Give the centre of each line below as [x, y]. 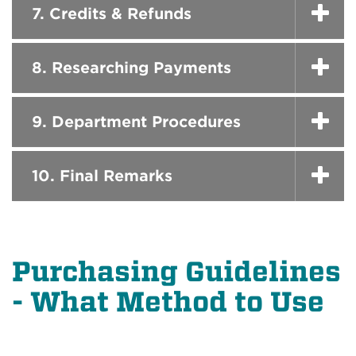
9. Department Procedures [136, 122]
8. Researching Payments [132, 68]
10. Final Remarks [102, 176]
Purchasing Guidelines [176, 271]
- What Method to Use [168, 302]
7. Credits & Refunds [112, 14]
